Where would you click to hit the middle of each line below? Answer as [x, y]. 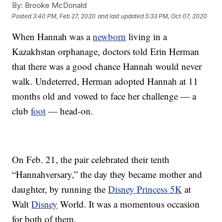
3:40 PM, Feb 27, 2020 [64, 16]
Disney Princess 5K [145, 189]
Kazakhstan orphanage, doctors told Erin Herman [106, 52]
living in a [147, 37]
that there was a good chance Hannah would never [107, 66]
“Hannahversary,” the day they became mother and [107, 174]
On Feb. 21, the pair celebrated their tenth [91, 160]
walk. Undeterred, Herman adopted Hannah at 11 [105, 81]
